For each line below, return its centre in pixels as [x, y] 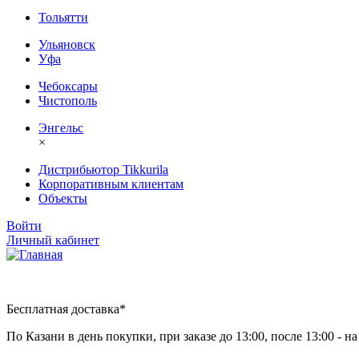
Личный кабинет [53, 240]
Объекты [63, 198]
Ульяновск [67, 44]
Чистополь [68, 100]
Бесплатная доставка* [66, 309]
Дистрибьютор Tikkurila [103, 169]
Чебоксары [68, 86]
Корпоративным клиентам [111, 184]
